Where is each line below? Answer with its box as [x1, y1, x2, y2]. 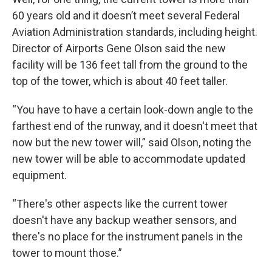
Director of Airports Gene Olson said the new [12, 42, 226, 55]
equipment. [12, 169, 67, 182]
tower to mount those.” [12, 246, 122, 259]
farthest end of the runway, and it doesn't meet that [12, 120, 257, 132]
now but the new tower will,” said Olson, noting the [12, 136, 251, 149]
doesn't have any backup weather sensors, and [12, 214, 237, 226]
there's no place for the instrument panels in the [12, 230, 243, 243]
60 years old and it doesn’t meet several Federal [12, 9, 240, 22]
